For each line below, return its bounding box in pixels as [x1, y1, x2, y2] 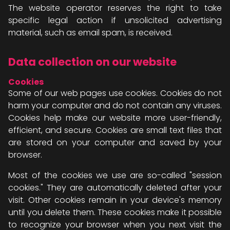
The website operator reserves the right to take [8, 2, 222, 14]
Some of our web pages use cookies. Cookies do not [8, 87, 222, 99]
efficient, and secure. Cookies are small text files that [8, 124, 222, 136]
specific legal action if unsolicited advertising [8, 14, 222, 26]
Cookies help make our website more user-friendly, [8, 112, 222, 124]
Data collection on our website [8, 54, 177, 69]
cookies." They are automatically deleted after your [8, 182, 222, 194]
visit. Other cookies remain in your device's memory [8, 194, 222, 206]
